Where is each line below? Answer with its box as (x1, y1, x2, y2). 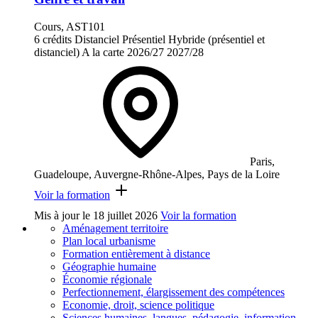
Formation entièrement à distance (62, 247, 210, 260)
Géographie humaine (62, 260, 156, 273)
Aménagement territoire (62, 221, 168, 234)
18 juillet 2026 (93, 209, 158, 221)
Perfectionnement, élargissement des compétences (62, 285, 285, 298)
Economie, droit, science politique (62, 298, 214, 311)
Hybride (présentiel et (168, 33, 265, 45)
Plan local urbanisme (62, 234, 155, 247)
